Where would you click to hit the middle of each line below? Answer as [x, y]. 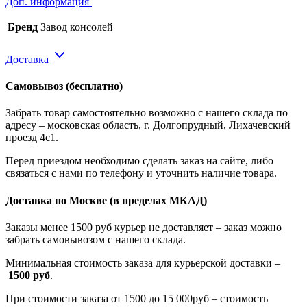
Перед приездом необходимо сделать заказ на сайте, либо [139, 161]
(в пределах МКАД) [158, 200]
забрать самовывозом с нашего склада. [96, 239]
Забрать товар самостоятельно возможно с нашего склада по [147, 113]
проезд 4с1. [32, 138]
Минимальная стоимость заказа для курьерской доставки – [143, 262]
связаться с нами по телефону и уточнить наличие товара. [141, 173]
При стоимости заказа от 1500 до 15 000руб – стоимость [137, 298]
